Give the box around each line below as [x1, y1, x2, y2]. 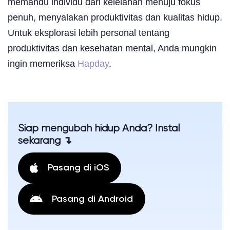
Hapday [78, 58, 109, 69]
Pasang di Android [52, 194, 133, 204]
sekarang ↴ [18, 135, 72, 146]
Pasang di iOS [48, 163, 109, 172]
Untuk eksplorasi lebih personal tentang [8, 27, 169, 38]
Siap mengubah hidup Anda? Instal [18, 123, 180, 134]
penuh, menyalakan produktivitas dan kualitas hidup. [8, 12, 222, 23]
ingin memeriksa [8, 58, 78, 69]
